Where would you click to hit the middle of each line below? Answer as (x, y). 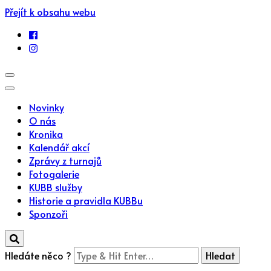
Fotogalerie (54, 174)
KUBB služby (56, 187)
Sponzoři (48, 214)
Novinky (47, 107)
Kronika (46, 134)
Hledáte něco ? (39, 255)
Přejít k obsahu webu (50, 11)
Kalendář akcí (59, 147)
